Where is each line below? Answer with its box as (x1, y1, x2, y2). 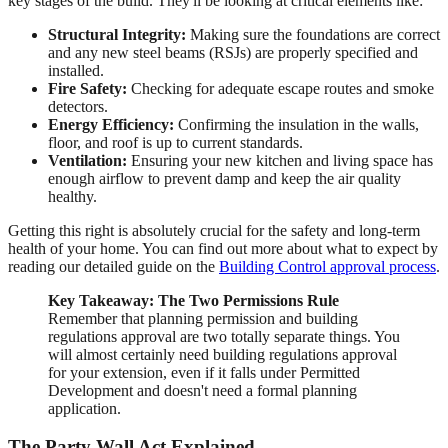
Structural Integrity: (48, 25, 186, 43)
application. (48, 399, 121, 417)
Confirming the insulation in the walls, (174, 115, 419, 133)
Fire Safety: (48, 79, 127, 97)
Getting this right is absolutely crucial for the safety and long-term (8, 221, 420, 239)
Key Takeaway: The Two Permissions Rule (48, 291, 339, 309)
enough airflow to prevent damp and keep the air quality (48, 169, 401, 187)
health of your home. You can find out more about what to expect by (8, 239, 438, 257)
